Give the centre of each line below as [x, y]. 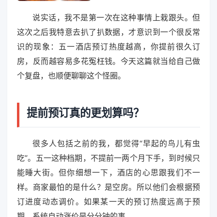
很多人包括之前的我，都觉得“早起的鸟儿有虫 [116, 143]
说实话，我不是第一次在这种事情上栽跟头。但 [116, 18]
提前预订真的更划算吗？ [85, 112]
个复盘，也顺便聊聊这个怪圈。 [71, 76]
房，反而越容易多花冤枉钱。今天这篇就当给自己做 [108, 61]
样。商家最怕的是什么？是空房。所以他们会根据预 [108, 187]
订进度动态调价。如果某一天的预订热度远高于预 [108, 201]
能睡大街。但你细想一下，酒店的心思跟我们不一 [108, 172]
